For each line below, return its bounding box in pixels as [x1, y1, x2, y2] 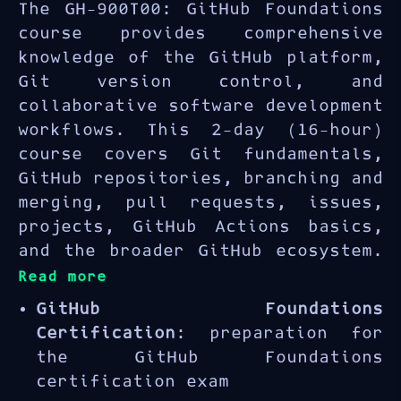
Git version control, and [18, 73, 383, 91]
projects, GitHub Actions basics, [18, 218, 383, 236]
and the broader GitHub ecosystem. [18, 243, 383, 260]
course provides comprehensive [18, 25, 383, 43]
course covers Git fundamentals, [18, 146, 383, 164]
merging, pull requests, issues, [18, 194, 383, 212]
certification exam [36, 373, 229, 391]
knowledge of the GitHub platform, [18, 49, 383, 67]
